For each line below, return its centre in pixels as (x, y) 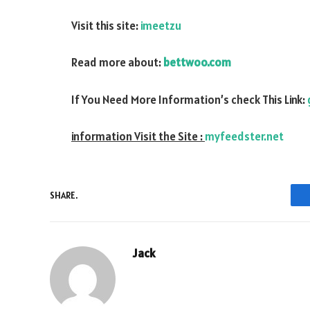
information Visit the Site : (138, 137)
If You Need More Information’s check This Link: (189, 99)
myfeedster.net (244, 137)
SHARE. (64, 195)
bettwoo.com (197, 63)
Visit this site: (106, 25)
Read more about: (117, 63)
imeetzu (161, 25)
